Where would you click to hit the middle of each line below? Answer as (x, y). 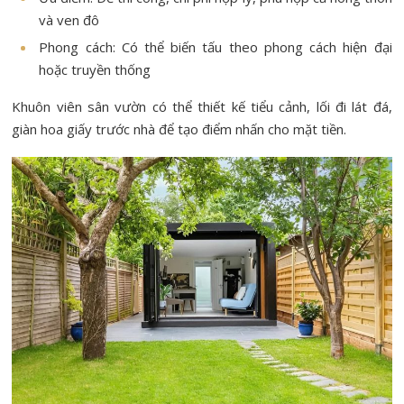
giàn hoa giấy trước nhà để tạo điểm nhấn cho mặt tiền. (179, 129)
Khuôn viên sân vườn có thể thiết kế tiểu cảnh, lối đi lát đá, (202, 106)
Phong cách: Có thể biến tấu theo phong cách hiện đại (216, 46)
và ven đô (69, 19)
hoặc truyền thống (95, 69)
